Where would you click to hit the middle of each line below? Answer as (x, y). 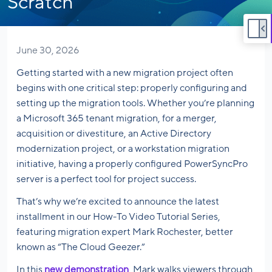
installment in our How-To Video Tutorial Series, (118, 217)
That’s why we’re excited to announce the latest (118, 202)
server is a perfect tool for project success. (106, 179)
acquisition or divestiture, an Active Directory (114, 134)
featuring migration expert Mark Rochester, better (125, 232)
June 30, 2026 (48, 51)
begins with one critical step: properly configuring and (132, 88)
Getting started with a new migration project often (125, 73)
